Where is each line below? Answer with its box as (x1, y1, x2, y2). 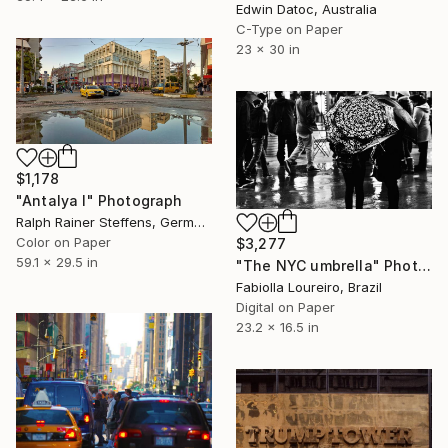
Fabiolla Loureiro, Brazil (236, 279, 382, 296)
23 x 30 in (236, 40, 300, 57)
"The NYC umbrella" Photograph (417, 257, 431, 275)
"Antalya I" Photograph (16, 191, 183, 209)
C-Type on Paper (236, 20, 343, 37)
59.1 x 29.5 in (16, 253, 98, 270)
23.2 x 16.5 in (236, 319, 319, 336)
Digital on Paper (236, 299, 335, 316)
